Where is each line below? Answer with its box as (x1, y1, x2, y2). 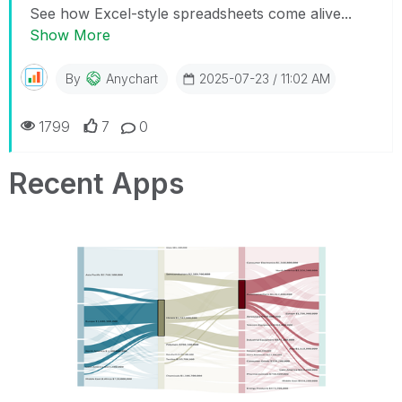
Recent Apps (9, 165, 184, 201)
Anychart (106, 70, 158, 86)
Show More (30, 25, 110, 44)
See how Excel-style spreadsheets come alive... (30, 4, 352, 22)
